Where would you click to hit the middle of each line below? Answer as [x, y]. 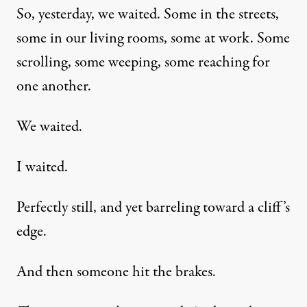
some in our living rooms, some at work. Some [153, 39]
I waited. [42, 168]
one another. [54, 87]
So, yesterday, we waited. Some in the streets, [148, 15]
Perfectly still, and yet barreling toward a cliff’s [153, 208]
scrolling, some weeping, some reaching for [143, 63]
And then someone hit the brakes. [116, 272]
